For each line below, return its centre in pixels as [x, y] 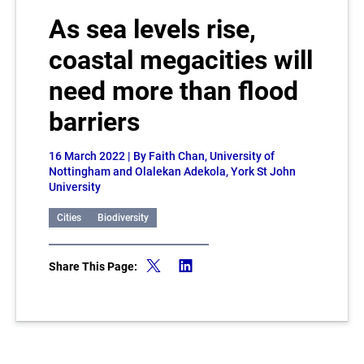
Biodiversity [123, 218]
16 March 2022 [88, 156]
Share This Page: [93, 266]
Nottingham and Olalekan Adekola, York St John [172, 171]
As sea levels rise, [152, 29]
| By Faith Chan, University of [201, 156]
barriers [94, 122]
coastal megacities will [181, 60]
